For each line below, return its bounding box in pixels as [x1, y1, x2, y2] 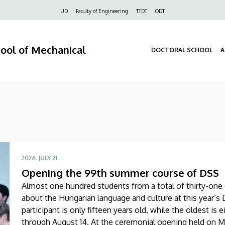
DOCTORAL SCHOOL [151, 46, 212, 54]
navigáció [25, 19, 70, 32]
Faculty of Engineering [76, 8, 128, 14]
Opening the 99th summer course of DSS [22, 166, 219, 179]
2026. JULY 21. [22, 154, 59, 162]
